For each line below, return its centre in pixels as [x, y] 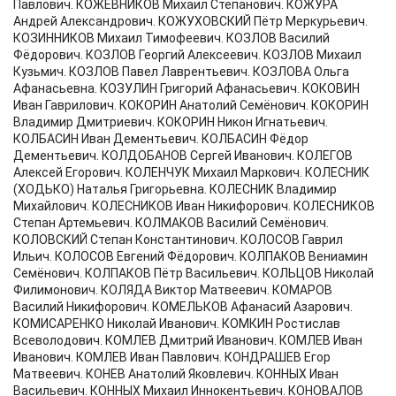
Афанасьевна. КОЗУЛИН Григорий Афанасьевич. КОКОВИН [187, 89]
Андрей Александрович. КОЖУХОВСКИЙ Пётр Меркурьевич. [190, 22]
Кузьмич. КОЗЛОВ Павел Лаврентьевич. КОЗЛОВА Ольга [181, 72]
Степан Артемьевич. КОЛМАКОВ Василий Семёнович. [171, 223]
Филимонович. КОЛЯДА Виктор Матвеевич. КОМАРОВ [173, 290]
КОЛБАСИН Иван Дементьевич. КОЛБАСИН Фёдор [161, 139]
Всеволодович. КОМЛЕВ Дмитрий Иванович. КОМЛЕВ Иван [188, 341]
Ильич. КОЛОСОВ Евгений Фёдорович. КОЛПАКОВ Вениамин [190, 257]
